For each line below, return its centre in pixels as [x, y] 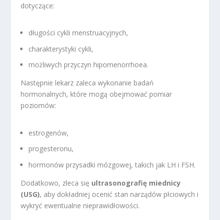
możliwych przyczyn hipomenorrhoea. [89, 65]
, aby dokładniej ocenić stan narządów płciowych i [119, 194]
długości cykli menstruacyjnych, [79, 32]
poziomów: [39, 106]
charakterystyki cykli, [61, 49]
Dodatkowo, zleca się [56, 183]
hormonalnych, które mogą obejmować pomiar [96, 94]
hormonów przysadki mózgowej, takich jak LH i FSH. [112, 165]
